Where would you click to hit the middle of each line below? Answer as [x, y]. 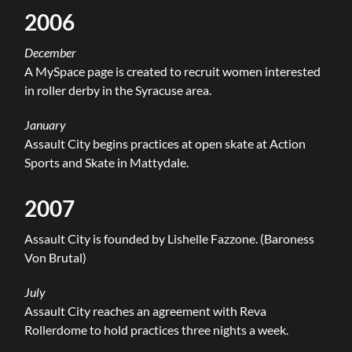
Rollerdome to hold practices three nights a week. [157, 329]
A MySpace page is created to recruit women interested [173, 71]
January [46, 124]
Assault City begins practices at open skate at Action [165, 143]
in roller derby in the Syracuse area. [118, 90]
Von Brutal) [56, 257]
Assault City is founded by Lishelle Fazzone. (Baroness [170, 238]
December [51, 52]
